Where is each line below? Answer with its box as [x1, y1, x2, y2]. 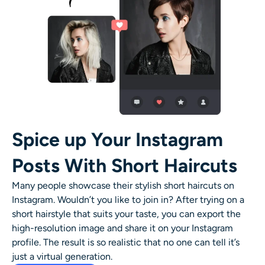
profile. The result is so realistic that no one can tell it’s [12, 236, 240, 248]
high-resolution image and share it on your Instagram [12, 222, 233, 234]
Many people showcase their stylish [12, 179, 164, 191]
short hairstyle [12, 208, 71, 219]
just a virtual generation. [12, 250, 112, 262]
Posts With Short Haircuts [12, 154, 237, 177]
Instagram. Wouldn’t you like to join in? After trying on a [12, 193, 244, 205]
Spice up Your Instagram [12, 128, 223, 151]
